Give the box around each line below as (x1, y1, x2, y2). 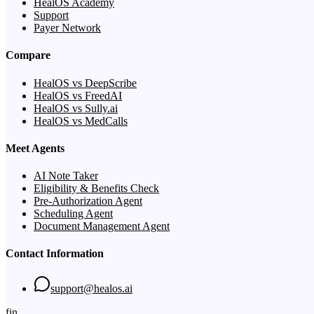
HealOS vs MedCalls (34, 114, 128, 127)
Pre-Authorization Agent (34, 195, 142, 207)
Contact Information (6, 247, 104, 260)
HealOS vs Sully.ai (34, 102, 118, 114)
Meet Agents (6, 142, 64, 154)
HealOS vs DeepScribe (34, 76, 137, 89)
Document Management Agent (34, 220, 170, 233)
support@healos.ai (50, 282, 132, 294)
